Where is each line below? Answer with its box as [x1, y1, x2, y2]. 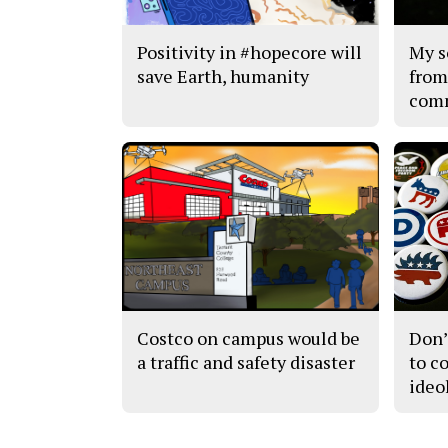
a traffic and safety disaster [137, 350, 355, 375]
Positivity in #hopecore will [137, 39, 362, 64]
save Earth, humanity [137, 63, 309, 88]
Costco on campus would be [137, 326, 360, 351]
